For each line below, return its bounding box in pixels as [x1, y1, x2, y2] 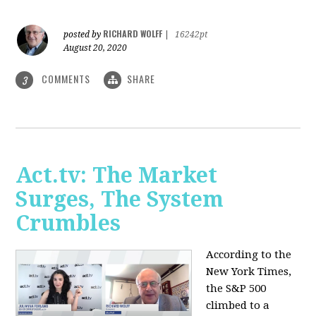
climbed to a [206, 299, 270, 312]
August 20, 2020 [63, 42, 128, 53]
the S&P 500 [206, 282, 267, 296]
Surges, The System [16, 187, 224, 212]
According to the [206, 248, 292, 262]
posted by [63, 29, 104, 39]
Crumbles [16, 211, 121, 236]
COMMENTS [39, 71, 94, 86]
